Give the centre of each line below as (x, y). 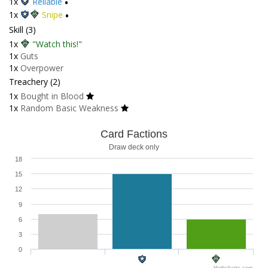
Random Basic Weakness (69, 108)
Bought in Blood (52, 96)
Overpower (42, 68)
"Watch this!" (57, 44)
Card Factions (134, 134)
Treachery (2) (35, 82)
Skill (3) (22, 30)
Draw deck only (134, 147)
